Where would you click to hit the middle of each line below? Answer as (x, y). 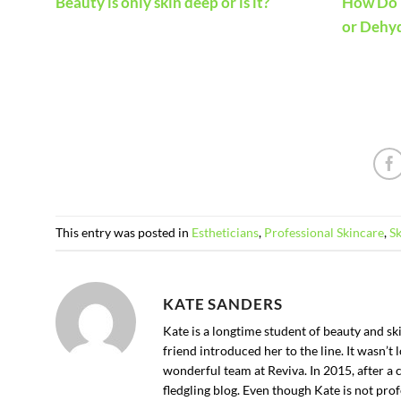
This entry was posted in (124, 232)
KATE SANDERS (223, 304)
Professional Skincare (324, 232)
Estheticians (225, 232)
